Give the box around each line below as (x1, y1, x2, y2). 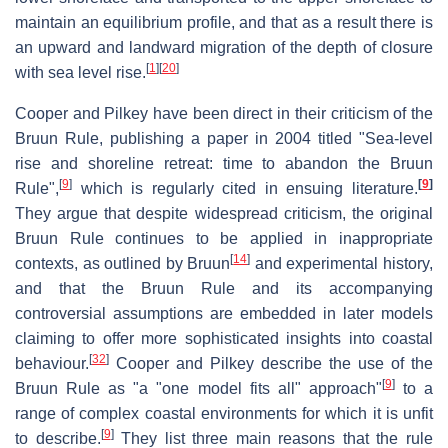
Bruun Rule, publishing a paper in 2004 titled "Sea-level (15, 129, 433, 147)
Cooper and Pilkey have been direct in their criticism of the (15, 104, 433, 122)
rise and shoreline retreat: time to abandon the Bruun (15, 154, 433, 172)
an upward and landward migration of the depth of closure (15, 38, 433, 56)
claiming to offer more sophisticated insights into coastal (15, 329, 433, 347)
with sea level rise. (15, 63, 146, 81)
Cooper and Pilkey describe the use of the (109, 354, 433, 372)
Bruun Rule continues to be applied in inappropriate (15, 229, 433, 247)
